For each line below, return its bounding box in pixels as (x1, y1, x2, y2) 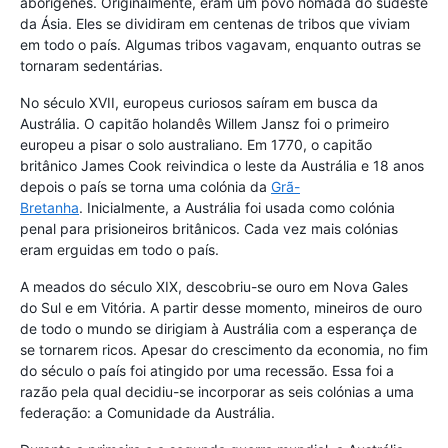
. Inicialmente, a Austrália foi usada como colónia (79, 199, 395, 217)
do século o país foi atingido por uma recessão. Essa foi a (20, 362, 394, 380)
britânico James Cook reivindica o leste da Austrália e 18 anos (20, 157, 424, 175)
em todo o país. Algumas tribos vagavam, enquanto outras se (20, 36, 421, 54)
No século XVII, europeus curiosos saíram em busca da (20, 94, 378, 112)
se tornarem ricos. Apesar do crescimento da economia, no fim (20, 341, 428, 359)
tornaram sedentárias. (20, 57, 163, 75)
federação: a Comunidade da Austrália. (20, 404, 275, 422)
